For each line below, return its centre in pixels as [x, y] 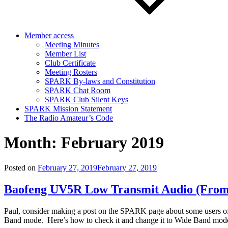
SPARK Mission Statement [68, 109]
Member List [65, 54]
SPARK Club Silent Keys [87, 99]
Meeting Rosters [71, 72]
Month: [33, 143]
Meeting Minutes [72, 45]
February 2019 [112, 143]
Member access [49, 35]
